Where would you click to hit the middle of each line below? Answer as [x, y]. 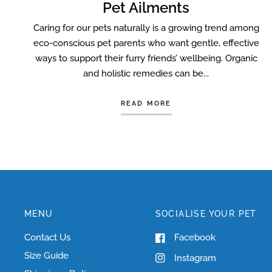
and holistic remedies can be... [146, 74]
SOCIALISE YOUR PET [206, 214]
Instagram [195, 258]
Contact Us [47, 238]
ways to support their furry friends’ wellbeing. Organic [146, 59]
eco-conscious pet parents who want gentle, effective [146, 43]
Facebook [195, 238]
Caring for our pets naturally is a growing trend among [146, 28]
